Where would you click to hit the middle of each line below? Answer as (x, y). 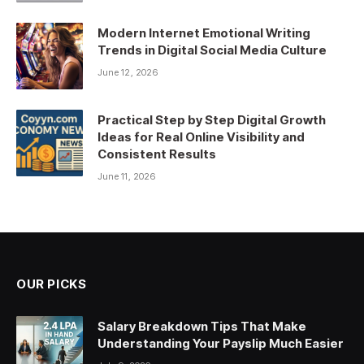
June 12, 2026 (128, 73)
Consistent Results (157, 154)
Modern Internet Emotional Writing (204, 33)
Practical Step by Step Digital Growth (212, 120)
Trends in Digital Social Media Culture (212, 50)
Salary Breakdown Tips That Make (202, 327)
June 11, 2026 (126, 177)
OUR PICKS (52, 284)
